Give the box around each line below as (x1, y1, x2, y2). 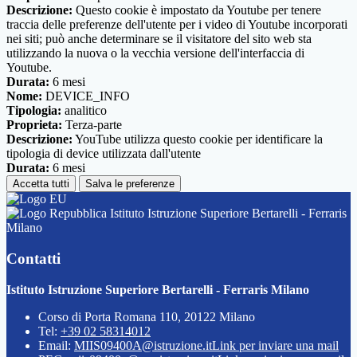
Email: (38, 338, 74, 352)
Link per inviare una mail (212, 338, 339, 352)
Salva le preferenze (85, 178, 175, 190)
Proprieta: (6, 118, 62, 132)
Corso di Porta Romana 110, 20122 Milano (38, 309, 255, 324)
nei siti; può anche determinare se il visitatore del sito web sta (6, 32, 312, 46)
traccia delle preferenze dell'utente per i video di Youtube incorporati (6, 18, 347, 32)
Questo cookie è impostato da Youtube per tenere (73, 3, 321, 18)
